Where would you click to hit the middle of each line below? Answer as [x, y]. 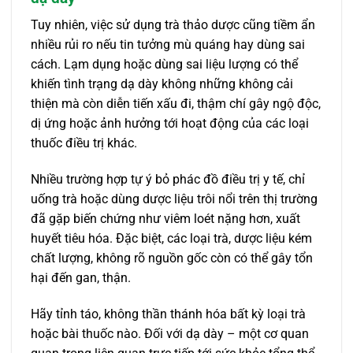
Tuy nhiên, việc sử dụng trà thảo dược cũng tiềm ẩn [173, 25]
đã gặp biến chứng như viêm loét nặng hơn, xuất [165, 218]
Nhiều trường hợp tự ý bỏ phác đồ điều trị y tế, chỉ [168, 179]
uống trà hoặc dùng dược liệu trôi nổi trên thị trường [174, 199]
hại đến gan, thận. [81, 277]
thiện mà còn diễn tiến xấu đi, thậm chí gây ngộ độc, [176, 104]
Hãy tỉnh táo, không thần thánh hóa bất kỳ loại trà [168, 314]
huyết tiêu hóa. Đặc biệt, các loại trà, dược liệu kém [171, 238]
